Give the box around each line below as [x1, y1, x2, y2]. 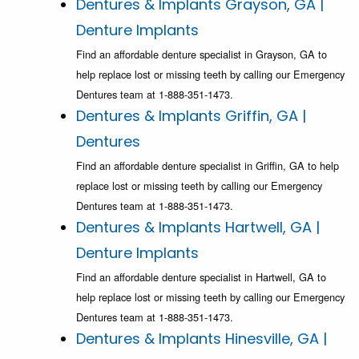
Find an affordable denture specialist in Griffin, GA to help [76, 158, 339, 174]
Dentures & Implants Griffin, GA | [76, 106, 306, 127]
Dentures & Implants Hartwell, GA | [76, 217, 320, 238]
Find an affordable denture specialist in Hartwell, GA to [76, 269, 326, 285]
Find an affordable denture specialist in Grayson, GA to [76, 46, 327, 63]
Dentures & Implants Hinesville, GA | [76, 329, 327, 349]
